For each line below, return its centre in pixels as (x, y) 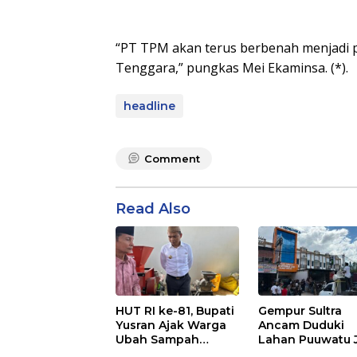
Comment (172, 159)
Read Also (153, 209)
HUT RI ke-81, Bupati (175, 311)
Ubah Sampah (157, 340)
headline (149, 106)
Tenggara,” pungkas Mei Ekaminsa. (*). (232, 68)
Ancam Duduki (302, 325)
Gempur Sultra (300, 310)
